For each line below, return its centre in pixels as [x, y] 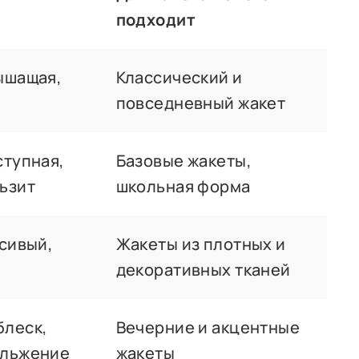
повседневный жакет [201, 103]
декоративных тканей [203, 269]
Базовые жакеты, [184, 160]
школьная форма [183, 186]
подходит [156, 19]
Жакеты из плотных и [201, 244]
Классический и [179, 77]
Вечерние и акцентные [208, 327]
